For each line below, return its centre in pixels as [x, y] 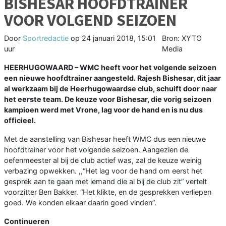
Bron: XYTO [182, 38]
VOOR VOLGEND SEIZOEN [90, 20]
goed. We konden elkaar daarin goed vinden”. [80, 203]
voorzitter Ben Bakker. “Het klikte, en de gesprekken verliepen [108, 192]
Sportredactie [46, 38]
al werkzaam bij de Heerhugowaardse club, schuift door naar [110, 89]
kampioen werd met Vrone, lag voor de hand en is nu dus [103, 110]
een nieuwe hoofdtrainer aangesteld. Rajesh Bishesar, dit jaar [112, 78]
